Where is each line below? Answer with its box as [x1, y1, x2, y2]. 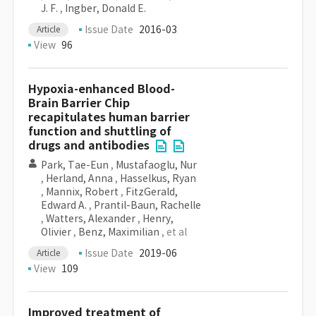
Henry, [142, 212, 174, 225]
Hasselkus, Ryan [120, 172, 196, 185]
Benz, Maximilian [78, 226, 159, 238]
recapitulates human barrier [28, 110, 190, 125]
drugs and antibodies [28, 138, 150, 153]
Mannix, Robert [46, 186, 119, 198]
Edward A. [41, 199, 87, 212]
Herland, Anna [46, 172, 113, 185]
